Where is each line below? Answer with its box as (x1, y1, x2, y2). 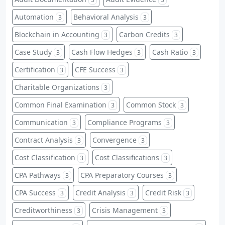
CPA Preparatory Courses (80, 170, 164, 180)
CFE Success (75, 64, 116, 74)
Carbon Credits (119, 29, 170, 39)
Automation (15, 12, 54, 22)
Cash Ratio (152, 47, 188, 57)
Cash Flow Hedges (71, 47, 133, 57)
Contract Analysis (15, 135, 73, 145)
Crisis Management (92, 205, 158, 215)
